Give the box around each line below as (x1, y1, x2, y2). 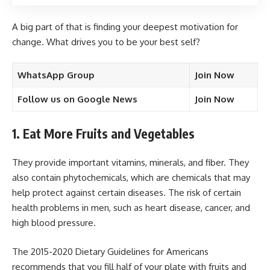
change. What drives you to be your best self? (12, 36, 200, 48)
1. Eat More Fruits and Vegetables (12, 125, 195, 142)
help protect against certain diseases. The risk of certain (12, 187, 241, 199)
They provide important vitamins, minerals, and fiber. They (12, 157, 249, 169)
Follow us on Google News (17, 93, 137, 105)
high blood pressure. (12, 217, 96, 229)
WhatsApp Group (17, 69, 95, 81)
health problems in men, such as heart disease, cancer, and (12, 202, 250, 214)
